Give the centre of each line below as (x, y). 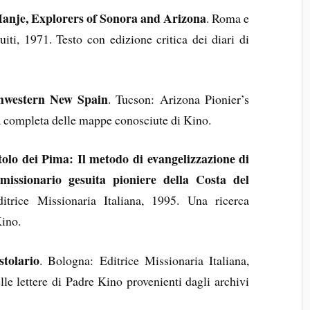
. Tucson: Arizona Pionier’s (179, 99)
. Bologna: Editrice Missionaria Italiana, (144, 261)
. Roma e (228, 18)
